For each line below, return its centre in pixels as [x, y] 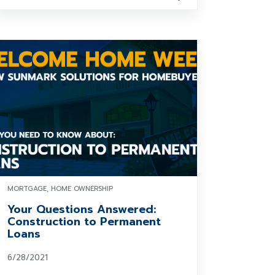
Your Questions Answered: [82, 209]
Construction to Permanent [84, 222]
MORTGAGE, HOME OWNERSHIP [60, 189]
